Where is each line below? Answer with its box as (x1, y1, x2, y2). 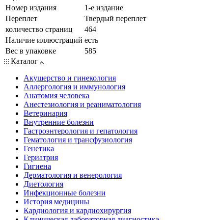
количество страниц (5, 25, 73, 33)
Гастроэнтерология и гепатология (24, 126, 137, 135)
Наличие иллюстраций (5, 35, 82, 44)
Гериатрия (24, 153, 58, 162)
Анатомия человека (24, 91, 89, 100)
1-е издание (84, 3, 123, 12)
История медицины (24, 197, 89, 206)
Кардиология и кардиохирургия (24, 206, 131, 215)
